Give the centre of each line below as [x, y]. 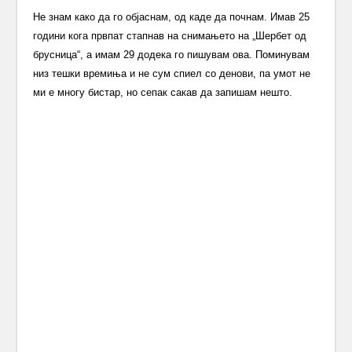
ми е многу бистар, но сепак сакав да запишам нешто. [163, 93]
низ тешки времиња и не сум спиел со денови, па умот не [172, 74]
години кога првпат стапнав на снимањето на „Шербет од [170, 36]
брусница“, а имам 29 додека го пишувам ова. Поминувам [172, 55]
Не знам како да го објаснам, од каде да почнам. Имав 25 [172, 17]
